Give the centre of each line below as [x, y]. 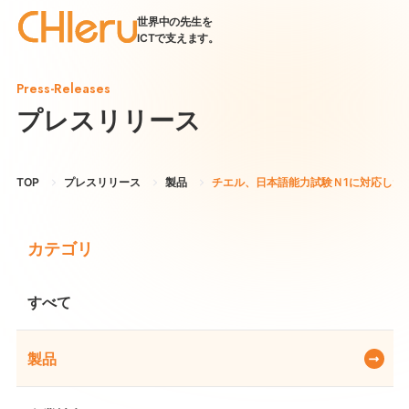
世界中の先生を [175, 21]
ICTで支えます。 [178, 38]
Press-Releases [63, 89]
